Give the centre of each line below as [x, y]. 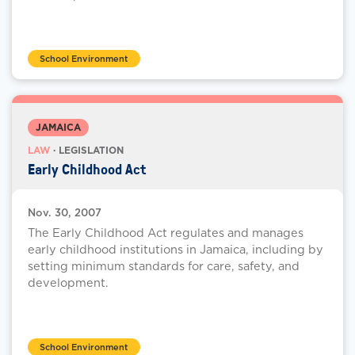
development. [68, 283]
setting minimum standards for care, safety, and [164, 266]
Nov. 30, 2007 [65, 213]
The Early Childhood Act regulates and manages [166, 233]
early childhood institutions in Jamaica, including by [176, 250]
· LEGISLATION [87, 151]
